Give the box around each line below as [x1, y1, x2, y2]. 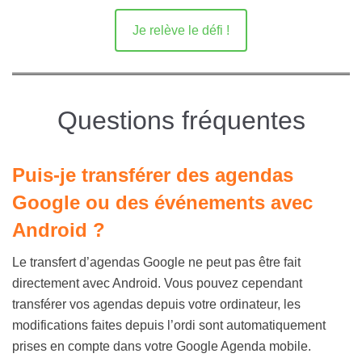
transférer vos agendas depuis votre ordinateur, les [12, 297, 301, 311]
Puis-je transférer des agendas [12, 163, 293, 186]
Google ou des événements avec [12, 191, 313, 213]
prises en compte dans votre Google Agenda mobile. [12, 339, 314, 353]
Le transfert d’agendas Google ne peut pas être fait [12, 255, 301, 269]
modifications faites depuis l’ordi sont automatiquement [12, 318, 326, 332]
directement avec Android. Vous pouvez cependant [12, 276, 302, 290]
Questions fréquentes [57, 105, 305, 135]
